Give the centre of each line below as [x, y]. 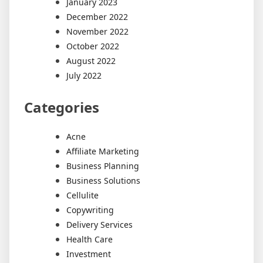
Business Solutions [103, 181]
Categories [62, 107]
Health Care [90, 240]
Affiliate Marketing [103, 151]
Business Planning [103, 166]
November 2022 [97, 31]
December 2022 [97, 16]
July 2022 [84, 75]
